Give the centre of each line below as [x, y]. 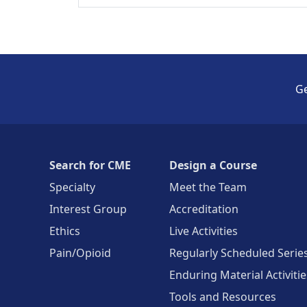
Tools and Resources [223, 297]
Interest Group [88, 209]
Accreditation [204, 209]
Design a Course [213, 165]
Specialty [72, 187]
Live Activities [204, 231]
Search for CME [90, 165]
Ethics [65, 231]
